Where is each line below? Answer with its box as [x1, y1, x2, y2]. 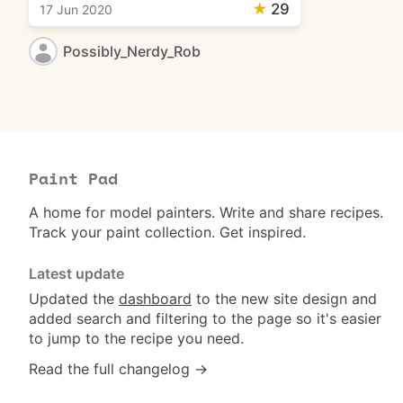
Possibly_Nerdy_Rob [63, 41, 201, 60]
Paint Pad [29, 172, 118, 188]
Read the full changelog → [29, 360, 208, 378]
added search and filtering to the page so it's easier [29, 309, 381, 327]
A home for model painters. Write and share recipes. [29, 203, 383, 221]
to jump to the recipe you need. [29, 329, 244, 347]
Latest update [29, 264, 124, 282]
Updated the [29, 290, 119, 308]
